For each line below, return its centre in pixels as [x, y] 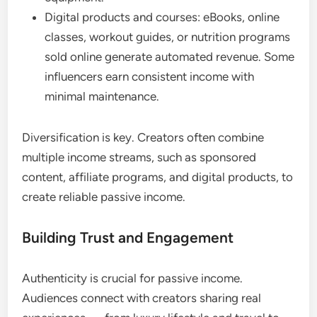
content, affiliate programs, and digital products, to [158, 177]
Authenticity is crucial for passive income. [133, 278]
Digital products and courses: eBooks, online [162, 17]
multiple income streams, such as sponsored [139, 157]
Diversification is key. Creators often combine [143, 137]
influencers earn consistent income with [150, 76]
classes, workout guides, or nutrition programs [168, 36]
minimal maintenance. [102, 96]
